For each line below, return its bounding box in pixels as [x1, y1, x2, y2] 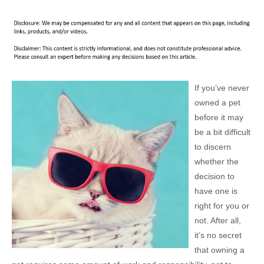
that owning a [194, 245, 245, 255]
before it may [194, 113, 243, 123]
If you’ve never [194, 83, 249, 93]
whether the [194, 157, 239, 167]
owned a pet [194, 98, 240, 108]
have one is [194, 186, 237, 196]
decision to [194, 171, 235, 181]
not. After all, [194, 216, 241, 226]
